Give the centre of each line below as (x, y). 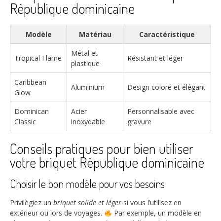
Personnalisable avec (161, 111)
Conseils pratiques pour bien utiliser (102, 148)
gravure (139, 121)
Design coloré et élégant (166, 87)
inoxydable (88, 121)
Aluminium (88, 87)
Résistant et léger (155, 58)
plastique (85, 63)
